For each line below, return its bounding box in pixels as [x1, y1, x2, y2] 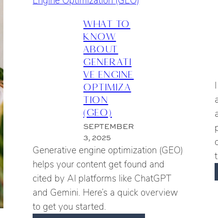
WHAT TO [83, 17, 130, 30]
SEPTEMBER [83, 121, 134, 132]
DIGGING [138, 4, 177, 15]
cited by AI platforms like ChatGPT [33, 172, 172, 185]
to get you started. [33, 200, 107, 213]
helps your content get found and [33, 158, 165, 171]
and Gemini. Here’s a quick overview [33, 186, 179, 199]
